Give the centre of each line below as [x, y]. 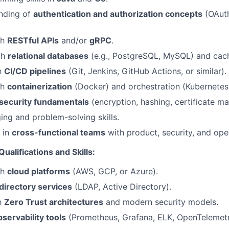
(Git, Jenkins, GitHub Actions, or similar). [146, 71]
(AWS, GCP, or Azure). [114, 171]
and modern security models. [161, 202]
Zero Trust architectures [54, 202]
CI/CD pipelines [35, 71]
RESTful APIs [33, 40]
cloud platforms [39, 171]
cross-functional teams [59, 132]
